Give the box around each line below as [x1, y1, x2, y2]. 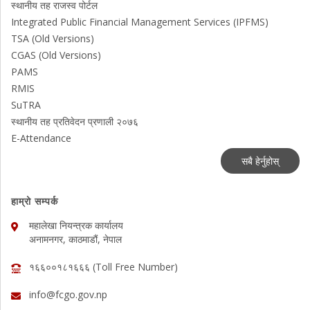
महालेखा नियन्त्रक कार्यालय [29, 219, 123, 232]
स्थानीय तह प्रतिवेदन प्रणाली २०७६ [11, 115, 138, 129]
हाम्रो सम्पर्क [11, 194, 58, 208]
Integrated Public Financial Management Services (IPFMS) [11, 15, 268, 29]
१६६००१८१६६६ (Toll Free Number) [29, 260, 178, 274]
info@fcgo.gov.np [29, 288, 107, 302]
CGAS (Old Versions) [11, 48, 101, 62]
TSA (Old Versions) [11, 32, 94, 46]
